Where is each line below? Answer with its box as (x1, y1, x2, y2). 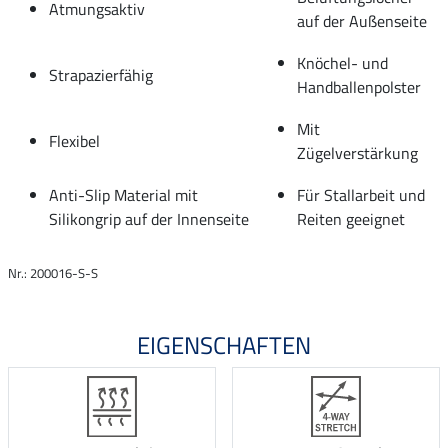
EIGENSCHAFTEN (137, 326, 311, 363)
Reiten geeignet (297, 206, 405, 231)
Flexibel (49, 128, 100, 153)
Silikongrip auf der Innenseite (49, 206, 249, 231)
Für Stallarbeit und (297, 182, 425, 207)
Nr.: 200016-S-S (8, 262, 98, 283)
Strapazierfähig (49, 62, 153, 87)
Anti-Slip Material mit (49, 182, 198, 207)
